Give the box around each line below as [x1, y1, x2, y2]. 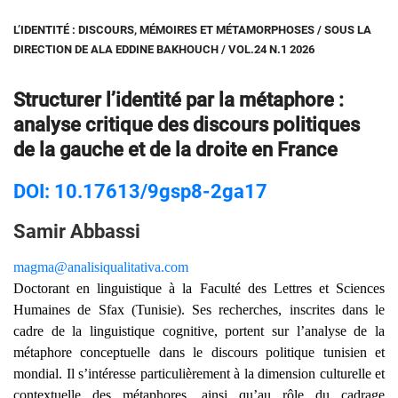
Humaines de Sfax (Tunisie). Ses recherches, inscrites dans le [13, 302, 385, 318]
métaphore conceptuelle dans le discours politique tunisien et [13, 345, 385, 361]
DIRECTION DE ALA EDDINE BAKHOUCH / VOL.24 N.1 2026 [13, 43, 314, 57]
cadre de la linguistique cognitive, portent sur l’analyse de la [13, 323, 385, 339]
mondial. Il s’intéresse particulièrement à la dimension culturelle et [13, 366, 385, 382]
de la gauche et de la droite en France [13, 139, 338, 162]
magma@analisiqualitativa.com [13, 259, 188, 275]
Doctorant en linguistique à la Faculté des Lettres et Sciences [13, 281, 385, 297]
